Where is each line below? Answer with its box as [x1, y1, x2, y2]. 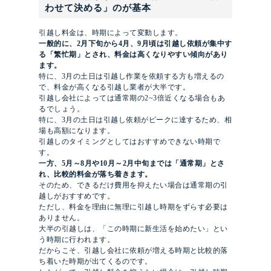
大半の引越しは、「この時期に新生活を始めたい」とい [39, 224, 228, 233]
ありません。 [39, 214, 84, 223]
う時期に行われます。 [39, 235, 114, 244]
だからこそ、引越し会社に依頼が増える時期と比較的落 [39, 246, 228, 255]
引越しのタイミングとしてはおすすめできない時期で [39, 137, 220, 146]
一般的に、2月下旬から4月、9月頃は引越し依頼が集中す [39, 39, 232, 48]
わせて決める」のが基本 [45, 3, 151, 13]
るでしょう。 [39, 105, 84, 114]
